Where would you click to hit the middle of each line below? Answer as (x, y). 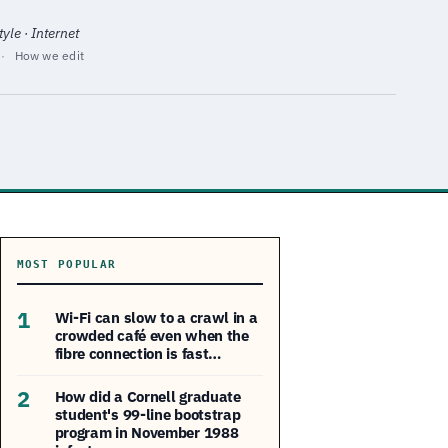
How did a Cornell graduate (147, 396)
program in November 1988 (146, 432)
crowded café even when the (151, 335)
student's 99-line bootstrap (147, 414)
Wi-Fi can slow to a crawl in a (156, 317)
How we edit (49, 56)
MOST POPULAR (66, 264)
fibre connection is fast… (138, 353)
